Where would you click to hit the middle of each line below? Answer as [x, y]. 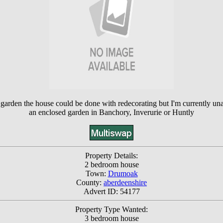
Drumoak [123, 173]
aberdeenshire [125, 182]
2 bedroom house [111, 164]
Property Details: [111, 155]
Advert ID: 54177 [111, 191]
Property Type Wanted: [111, 209]
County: [90, 182]
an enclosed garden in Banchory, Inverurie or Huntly [111, 112]
